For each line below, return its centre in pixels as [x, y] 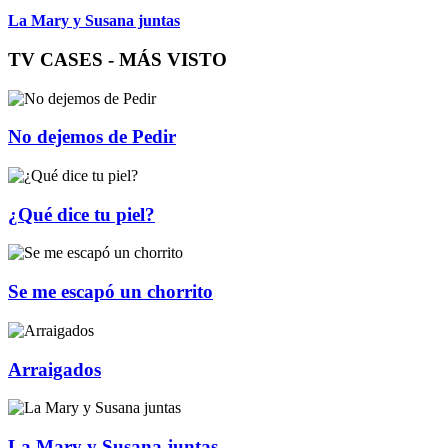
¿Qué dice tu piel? [81, 214]
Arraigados [54, 369]
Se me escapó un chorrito [110, 292]
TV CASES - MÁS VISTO [117, 59]
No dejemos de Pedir [92, 137]
